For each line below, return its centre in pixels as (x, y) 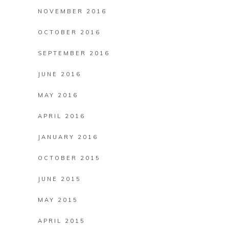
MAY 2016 (58, 95)
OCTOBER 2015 (69, 158)
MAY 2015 (58, 200)
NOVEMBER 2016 (72, 11)
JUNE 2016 (60, 74)
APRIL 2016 (62, 116)
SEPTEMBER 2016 (74, 53)
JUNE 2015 (60, 179)
